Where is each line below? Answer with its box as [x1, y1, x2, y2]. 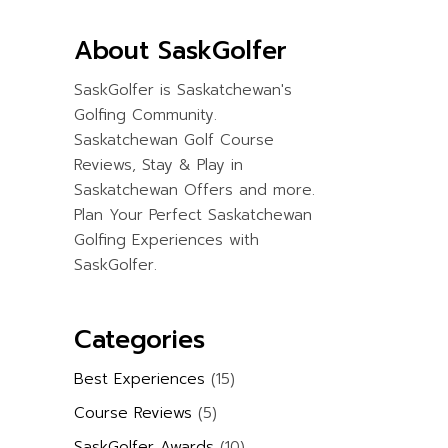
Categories [73, 321, 205, 359]
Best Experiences [73, 368, 205, 390]
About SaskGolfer [73, 32, 287, 70]
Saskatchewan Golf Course [73, 129, 274, 151]
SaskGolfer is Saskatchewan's [73, 79, 292, 101]
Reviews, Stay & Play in [73, 154, 243, 176]
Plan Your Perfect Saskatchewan [73, 204, 312, 226]
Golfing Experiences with [73, 229, 259, 251]
